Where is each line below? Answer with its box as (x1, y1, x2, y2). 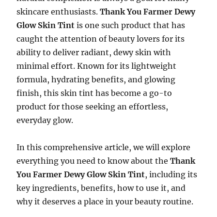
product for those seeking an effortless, (16, 102, 169, 111)
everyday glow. (16, 115, 74, 125)
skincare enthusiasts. (16, 7, 100, 16)
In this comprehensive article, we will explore (16, 142, 191, 152)
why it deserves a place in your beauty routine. (16, 197, 194, 206)
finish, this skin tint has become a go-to (16, 88, 172, 98)
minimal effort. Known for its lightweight (16, 61, 177, 71)
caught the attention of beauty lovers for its (16, 34, 185, 44)
